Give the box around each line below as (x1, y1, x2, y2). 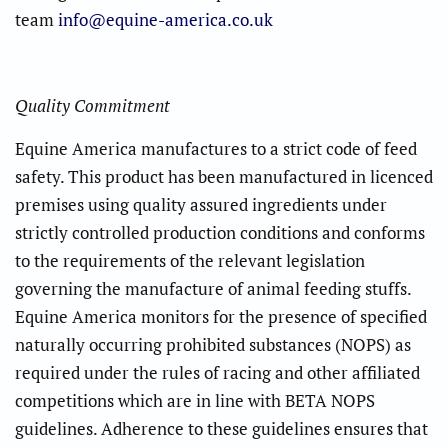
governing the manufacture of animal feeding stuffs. (15, 276, 411, 300)
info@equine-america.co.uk (58, 7, 273, 31)
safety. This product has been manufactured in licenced (15, 164, 433, 188)
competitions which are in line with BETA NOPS (15, 388, 375, 412)
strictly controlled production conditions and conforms (15, 220, 425, 244)
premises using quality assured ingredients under (15, 192, 387, 216)
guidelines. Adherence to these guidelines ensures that (15, 416, 428, 440)
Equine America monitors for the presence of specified (15, 304, 427, 328)
